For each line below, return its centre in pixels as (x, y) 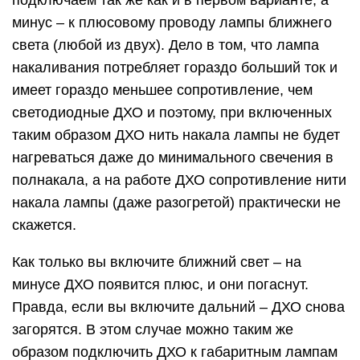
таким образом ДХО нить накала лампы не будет (176, 135)
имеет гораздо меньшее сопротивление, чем (162, 90)
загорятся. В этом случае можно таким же (153, 330)
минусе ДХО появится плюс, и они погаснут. (160, 285)
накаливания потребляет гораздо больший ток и (175, 68)
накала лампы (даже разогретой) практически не (176, 203)
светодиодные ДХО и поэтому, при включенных (172, 113)
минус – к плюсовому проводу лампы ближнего (172, 23)
